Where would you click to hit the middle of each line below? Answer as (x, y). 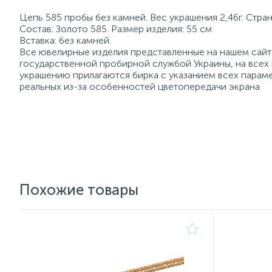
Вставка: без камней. (65, 40)
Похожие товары (79, 190)
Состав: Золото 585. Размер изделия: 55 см (116, 29)
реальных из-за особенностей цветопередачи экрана (140, 87)
